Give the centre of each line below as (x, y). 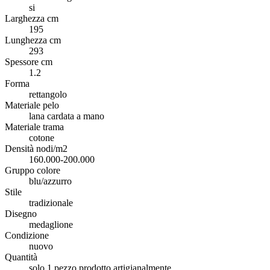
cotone (42, 137)
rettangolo (48, 94)
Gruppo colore (33, 170)
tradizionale (51, 202)
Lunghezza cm (33, 40)
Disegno (21, 213)
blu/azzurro (50, 181)
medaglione (51, 224)
